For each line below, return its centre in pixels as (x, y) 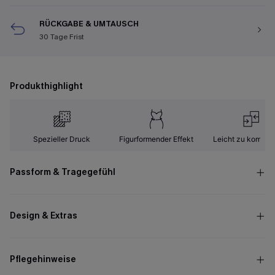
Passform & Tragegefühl (63, 172)
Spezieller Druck (62, 139)
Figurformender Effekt (157, 139)
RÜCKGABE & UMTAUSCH (89, 24)
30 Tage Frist (62, 37)
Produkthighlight (46, 86)
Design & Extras (44, 216)
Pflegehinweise (43, 259)
